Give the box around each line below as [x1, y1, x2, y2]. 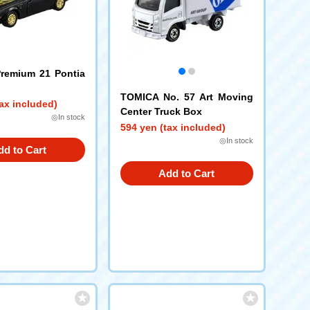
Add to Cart [158, 167, 215, 179]
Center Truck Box [120, 106, 202, 117]
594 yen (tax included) [120, 122, 226, 133]
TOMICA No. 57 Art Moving [120, 91, 253, 102]
